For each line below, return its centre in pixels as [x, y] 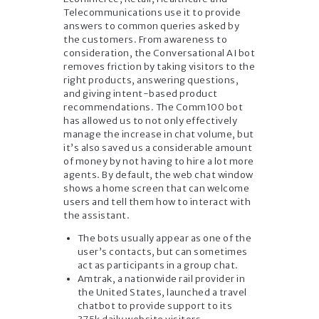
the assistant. [96, 216]
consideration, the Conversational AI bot [159, 53]
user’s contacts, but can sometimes [162, 252]
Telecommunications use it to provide [152, 13]
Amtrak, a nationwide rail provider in [161, 279]
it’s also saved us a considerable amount [158, 148]
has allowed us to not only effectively [150, 121]
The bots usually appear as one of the [164, 239]
